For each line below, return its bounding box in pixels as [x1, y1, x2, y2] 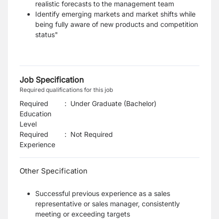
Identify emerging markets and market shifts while [35, 10, 196, 18]
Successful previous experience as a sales [35, 189, 170, 197]
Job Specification [20, 75, 84, 85]
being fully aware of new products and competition [35, 20, 198, 28]
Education [20, 109, 51, 118]
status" [35, 30, 58, 39]
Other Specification [20, 166, 88, 175]
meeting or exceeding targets [35, 210, 130, 218]
